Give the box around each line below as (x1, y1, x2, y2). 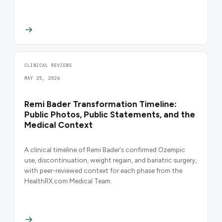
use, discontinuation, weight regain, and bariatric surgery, (24, 156, 197, 165)
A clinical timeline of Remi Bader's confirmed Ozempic (24, 146, 185, 154)
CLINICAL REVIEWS (24, 61, 72, 68)
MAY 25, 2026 (24, 74, 60, 81)
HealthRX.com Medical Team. (24, 177, 112, 185)
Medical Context (24, 119, 93, 130)
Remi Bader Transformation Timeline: (24, 99, 177, 109)
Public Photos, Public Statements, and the (24, 109, 195, 119)
